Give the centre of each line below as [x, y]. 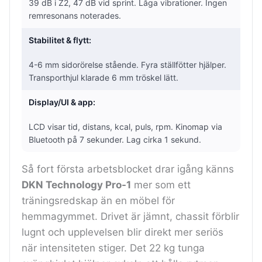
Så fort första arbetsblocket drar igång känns [128, 169]
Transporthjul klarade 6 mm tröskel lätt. [104, 77]
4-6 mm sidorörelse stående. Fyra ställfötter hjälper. [127, 64]
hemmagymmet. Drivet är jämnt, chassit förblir [130, 216]
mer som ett [161, 185]
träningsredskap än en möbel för [98, 200]
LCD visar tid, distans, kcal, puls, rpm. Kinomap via [125, 126]
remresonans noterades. [75, 15]
